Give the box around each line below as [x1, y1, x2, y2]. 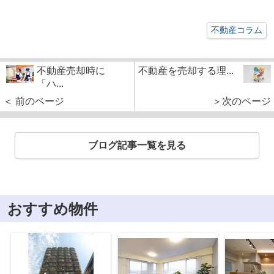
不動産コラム [211, 24, 263, 35]
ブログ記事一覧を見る [88, 140, 186, 151]
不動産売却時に [37, 65, 105, 76]
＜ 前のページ [3, 95, 64, 106]
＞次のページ [212, 95, 271, 106]
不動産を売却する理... [138, 65, 234, 76]
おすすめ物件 [7, 200, 98, 217]
